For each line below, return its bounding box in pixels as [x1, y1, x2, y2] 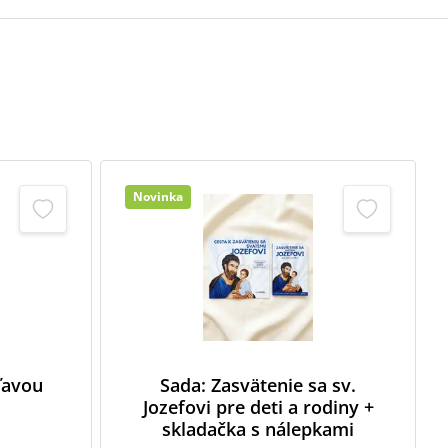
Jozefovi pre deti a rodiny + [142, 395, 374, 419]
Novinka [133, 188, 183, 205]
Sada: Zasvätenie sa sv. [160, 373, 356, 397]
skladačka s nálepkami [162, 417, 354, 441]
